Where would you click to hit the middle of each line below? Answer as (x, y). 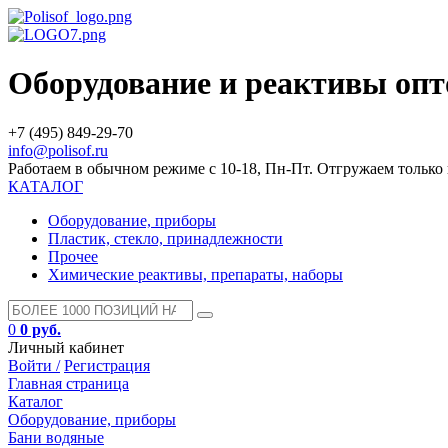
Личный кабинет (66, 347)
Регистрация (107, 365)
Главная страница (68, 383)
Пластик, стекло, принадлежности (165, 238)
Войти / (34, 365)
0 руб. (40, 329)
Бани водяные (56, 437)
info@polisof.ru (58, 150)
